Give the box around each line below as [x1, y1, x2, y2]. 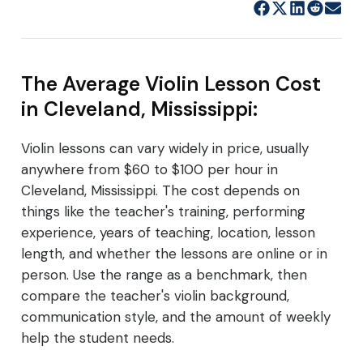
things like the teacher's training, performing [21, 203, 305, 220]
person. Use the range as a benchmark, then [21, 266, 307, 284]
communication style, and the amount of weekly [21, 308, 331, 326]
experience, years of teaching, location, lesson [21, 224, 315, 241]
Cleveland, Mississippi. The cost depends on [21, 181, 300, 199]
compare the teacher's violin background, [21, 287, 289, 305]
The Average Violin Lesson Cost [21, 70, 321, 97]
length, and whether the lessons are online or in [21, 245, 327, 263]
